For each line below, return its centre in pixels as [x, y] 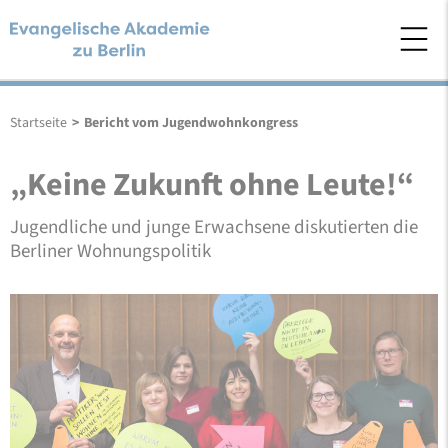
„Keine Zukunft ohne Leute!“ [212, 185]
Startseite [38, 123]
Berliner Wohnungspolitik [110, 251]
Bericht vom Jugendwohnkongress [191, 123]
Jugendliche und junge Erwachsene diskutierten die [214, 227]
